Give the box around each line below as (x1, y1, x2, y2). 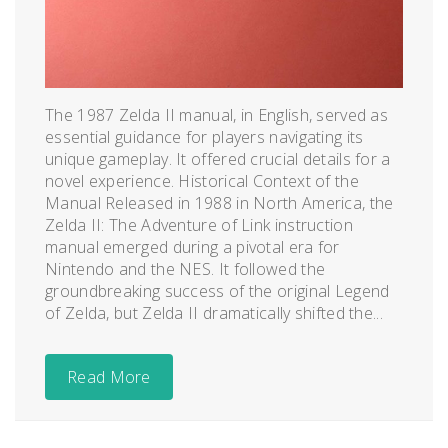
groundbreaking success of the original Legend (45, 279, 390, 302)
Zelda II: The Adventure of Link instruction (45, 213, 353, 236)
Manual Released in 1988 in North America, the (45, 191, 394, 214)
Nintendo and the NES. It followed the (45, 257, 326, 280)
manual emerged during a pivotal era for (45, 235, 340, 258)
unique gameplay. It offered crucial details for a (45, 147, 391, 170)
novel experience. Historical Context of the (45, 169, 359, 192)
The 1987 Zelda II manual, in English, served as (45, 103, 389, 126)
